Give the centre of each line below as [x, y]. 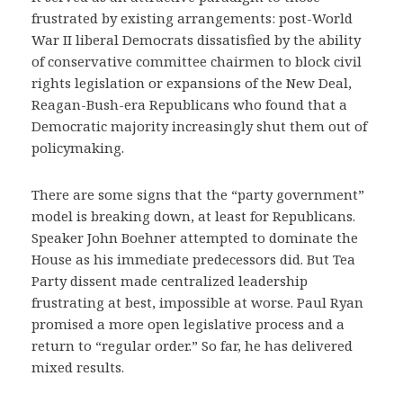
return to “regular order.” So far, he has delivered [192, 345]
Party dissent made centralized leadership [170, 281]
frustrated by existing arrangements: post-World [192, 18]
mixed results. [78, 367]
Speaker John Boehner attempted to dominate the [195, 237]
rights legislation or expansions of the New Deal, [192, 83]
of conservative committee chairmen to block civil [197, 61]
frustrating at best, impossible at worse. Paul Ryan [197, 302]
